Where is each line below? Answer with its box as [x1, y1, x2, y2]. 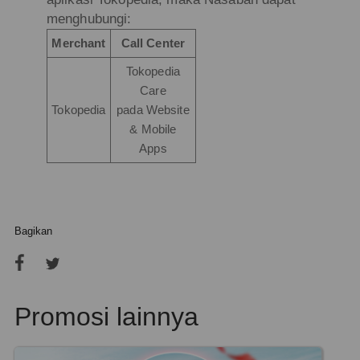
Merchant [51, 36, 106, 50]
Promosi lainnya [14, 302, 198, 332]
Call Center [121, 36, 186, 50]
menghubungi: [46, 10, 132, 27]
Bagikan [14, 224, 52, 237]
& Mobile [129, 122, 177, 136]
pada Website [117, 103, 190, 117]
